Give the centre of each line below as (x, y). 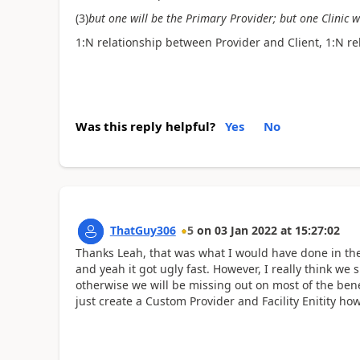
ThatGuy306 (143, 230)
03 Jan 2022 (245, 230)
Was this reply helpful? (145, 126)
